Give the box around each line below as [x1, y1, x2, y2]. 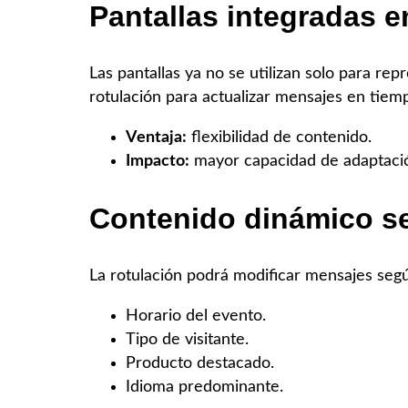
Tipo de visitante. [126, 331, 249, 347]
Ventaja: [126, 129, 187, 145]
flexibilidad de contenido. [187, 129, 372, 145]
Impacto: [126, 153, 189, 168]
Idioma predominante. [126, 378, 283, 394]
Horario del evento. [126, 307, 266, 323]
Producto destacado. [126, 354, 274, 371]
